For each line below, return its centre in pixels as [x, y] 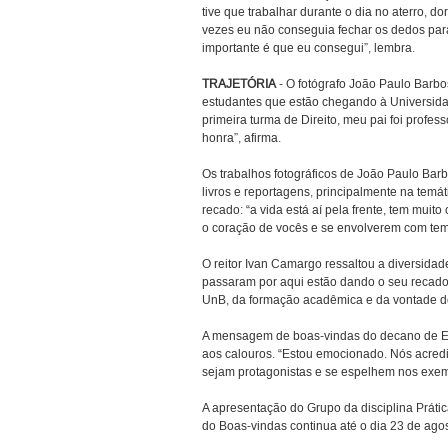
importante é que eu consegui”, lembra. [308, 48]
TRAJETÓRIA [239, 84]
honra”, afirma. [241, 138]
